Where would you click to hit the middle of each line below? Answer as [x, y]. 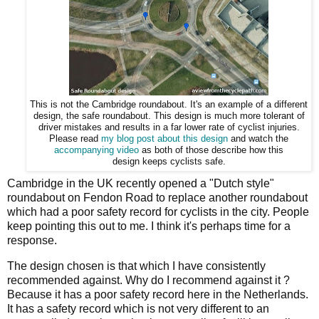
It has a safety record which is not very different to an [138, 309]
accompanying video [96, 150]
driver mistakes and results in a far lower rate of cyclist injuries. [169, 127]
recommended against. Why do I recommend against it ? [148, 281]
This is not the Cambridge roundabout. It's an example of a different [169, 104]
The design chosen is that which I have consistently [136, 266]
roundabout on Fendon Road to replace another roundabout [157, 198]
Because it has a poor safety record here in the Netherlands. [158, 295]
